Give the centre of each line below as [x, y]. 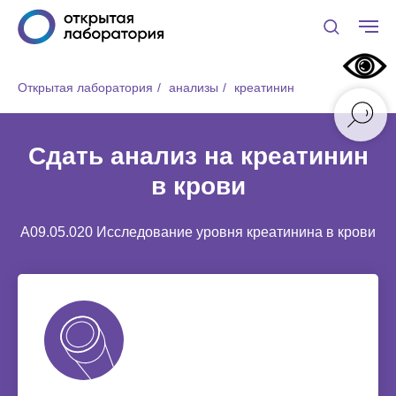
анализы [194, 88]
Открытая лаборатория [85, 88]
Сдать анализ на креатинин [198, 156]
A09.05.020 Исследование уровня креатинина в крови [198, 232]
